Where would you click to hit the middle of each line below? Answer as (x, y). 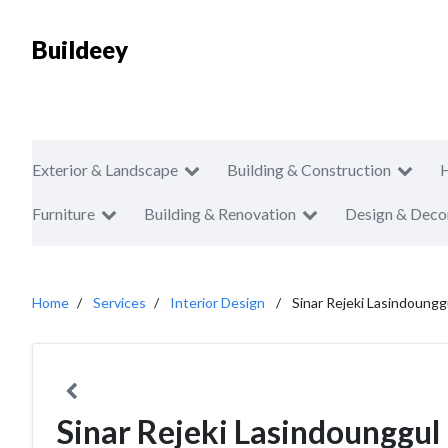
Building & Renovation (220, 213)
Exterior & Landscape (105, 169)
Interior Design (217, 302)
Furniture (63, 213)
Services (119, 302)
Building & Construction (309, 169)
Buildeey (80, 49)
